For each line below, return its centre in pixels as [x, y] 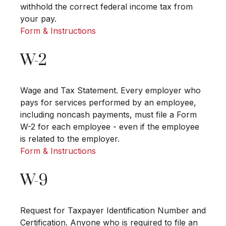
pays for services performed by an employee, [108, 103]
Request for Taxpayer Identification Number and [113, 211]
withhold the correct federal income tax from [106, 7]
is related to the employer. [70, 139]
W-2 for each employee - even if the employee [110, 127]
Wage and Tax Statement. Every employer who [110, 91]
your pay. [38, 19]
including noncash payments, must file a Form [108, 115]
